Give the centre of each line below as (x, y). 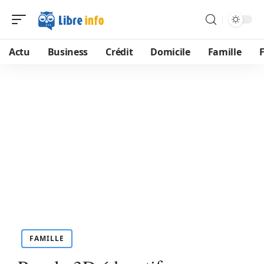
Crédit (119, 52)
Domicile (170, 52)
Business (68, 52)
